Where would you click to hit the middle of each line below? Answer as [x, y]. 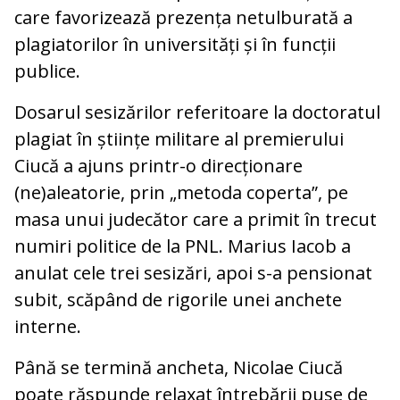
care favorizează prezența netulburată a [183, 17]
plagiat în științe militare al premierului [179, 138]
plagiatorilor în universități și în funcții [175, 44]
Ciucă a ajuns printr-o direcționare [158, 165]
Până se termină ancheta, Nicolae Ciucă [179, 367]
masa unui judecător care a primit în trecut [196, 219]
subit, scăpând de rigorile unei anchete [178, 299]
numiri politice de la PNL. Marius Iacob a [183, 246]
